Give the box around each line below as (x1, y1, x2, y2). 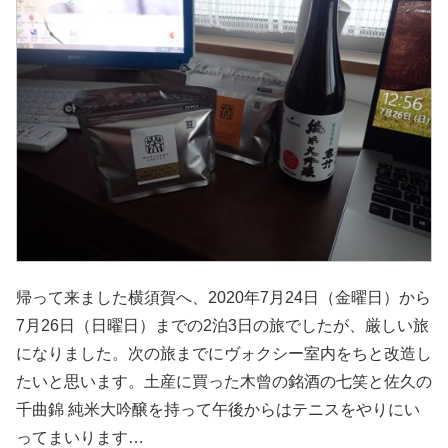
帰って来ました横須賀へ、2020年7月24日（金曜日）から (16, 289, 431, 307)
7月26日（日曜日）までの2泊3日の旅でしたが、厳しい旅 (16, 317, 429, 335)
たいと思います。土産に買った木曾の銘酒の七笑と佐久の (16, 373, 432, 391)
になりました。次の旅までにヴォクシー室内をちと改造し (16, 345, 432, 363)
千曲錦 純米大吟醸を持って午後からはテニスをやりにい (16, 401, 420, 419)
